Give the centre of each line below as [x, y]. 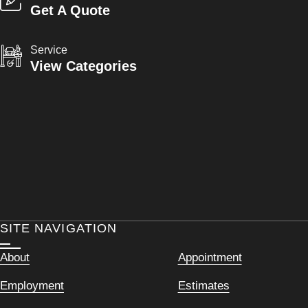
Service [49, 49]
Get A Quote [70, 10]
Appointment [210, 257]
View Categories [84, 66]
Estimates [203, 286]
